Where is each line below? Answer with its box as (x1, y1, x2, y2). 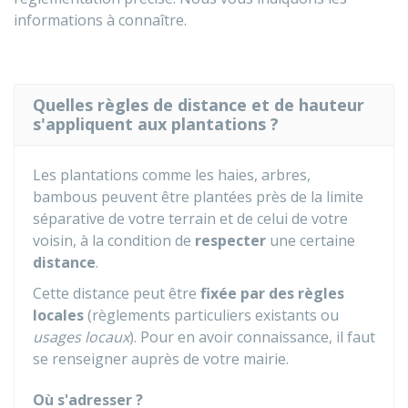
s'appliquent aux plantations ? (33, 113, 279, 135)
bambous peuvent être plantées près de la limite (33, 187, 363, 207)
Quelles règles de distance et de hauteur (33, 94, 364, 116)
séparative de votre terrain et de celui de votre (33, 209, 348, 229)
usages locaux (33, 327, 129, 347)
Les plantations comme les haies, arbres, (33, 165, 311, 185)
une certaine (266, 230, 355, 250)
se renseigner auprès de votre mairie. (33, 349, 289, 369)
